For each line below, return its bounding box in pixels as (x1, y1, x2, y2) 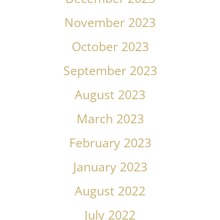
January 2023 (73, 159, 147, 175)
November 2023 (64, 14, 156, 31)
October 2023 (71, 38, 149, 55)
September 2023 (63, 62, 157, 79)
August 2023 (75, 86, 145, 103)
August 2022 (75, 183, 145, 199)
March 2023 (76, 110, 144, 127)
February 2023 (69, 135, 151, 151)
